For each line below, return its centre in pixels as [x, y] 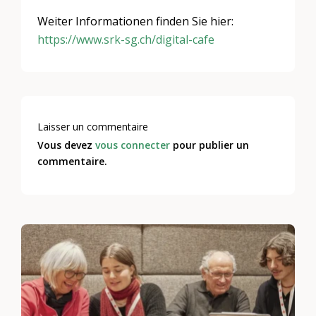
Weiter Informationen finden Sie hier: [136, 21]
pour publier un [210, 145]
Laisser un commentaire [93, 126]
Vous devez [67, 145]
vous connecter [133, 145]
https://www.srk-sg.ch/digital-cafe [126, 39]
